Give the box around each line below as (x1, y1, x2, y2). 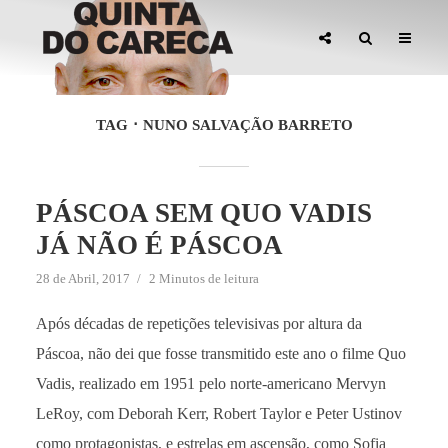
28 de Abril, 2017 (35, 271, 130, 286)
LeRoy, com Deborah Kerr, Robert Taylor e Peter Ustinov (35, 405, 402, 422)
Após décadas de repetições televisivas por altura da (35, 315, 362, 332)
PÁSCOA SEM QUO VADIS (35, 198, 372, 228)
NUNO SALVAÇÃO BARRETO (142, 117, 353, 133)
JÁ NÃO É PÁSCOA (35, 230, 283, 260)
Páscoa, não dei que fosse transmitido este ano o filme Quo (35, 345, 406, 362)
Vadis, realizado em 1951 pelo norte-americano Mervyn (35, 375, 386, 392)
